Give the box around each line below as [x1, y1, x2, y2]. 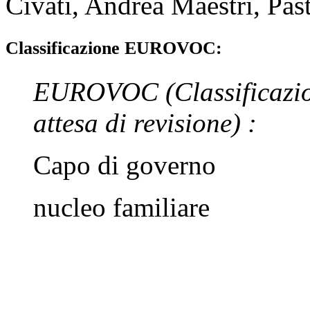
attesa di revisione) [33, 107, 248, 138]
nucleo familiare [33, 192, 210, 222]
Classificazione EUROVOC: [6, 37, 222, 58]
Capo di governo [33, 149, 216, 180]
